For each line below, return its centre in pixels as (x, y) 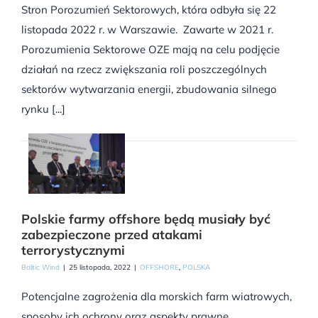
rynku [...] (43, 109)
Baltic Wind (40, 268)
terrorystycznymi (73, 251)
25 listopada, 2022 (100, 268)
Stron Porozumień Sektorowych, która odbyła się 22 (149, 9)
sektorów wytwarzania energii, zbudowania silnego (149, 89)
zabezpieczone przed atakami (112, 235)
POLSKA (196, 268)
